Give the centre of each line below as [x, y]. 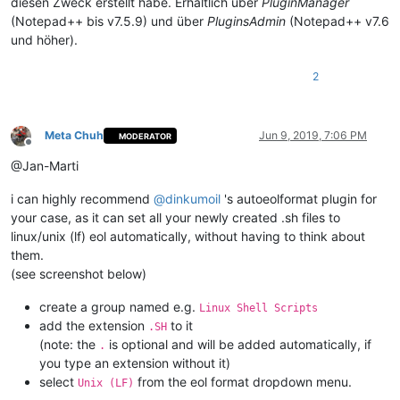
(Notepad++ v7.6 [337, 21]
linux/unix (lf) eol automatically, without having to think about [188, 237]
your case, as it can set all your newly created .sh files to [175, 218]
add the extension [94, 326]
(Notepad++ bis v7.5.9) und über [109, 21]
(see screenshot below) [79, 274]
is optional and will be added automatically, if [238, 345]
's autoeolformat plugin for [299, 199]
